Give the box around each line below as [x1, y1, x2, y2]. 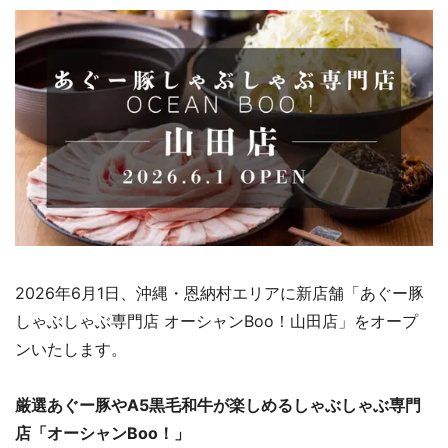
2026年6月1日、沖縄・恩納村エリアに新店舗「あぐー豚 [15, 283, 424, 304]
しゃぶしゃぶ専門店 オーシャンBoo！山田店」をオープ [15, 311, 418, 332]
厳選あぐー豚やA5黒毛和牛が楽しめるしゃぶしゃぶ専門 [15, 395, 421, 416]
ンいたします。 [15, 339, 127, 360]
